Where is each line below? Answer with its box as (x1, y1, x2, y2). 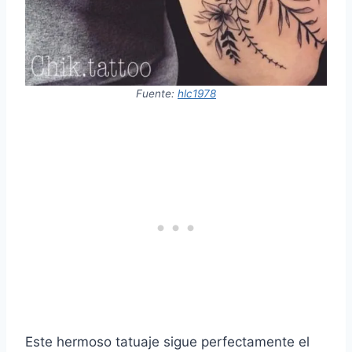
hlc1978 (178, 87, 216, 101)
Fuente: (136, 87, 178, 101)
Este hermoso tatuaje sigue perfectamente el (25, 334, 310, 350)
